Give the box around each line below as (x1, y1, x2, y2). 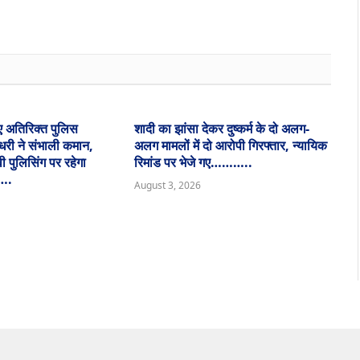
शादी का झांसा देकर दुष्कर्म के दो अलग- (133, 120, 309, 138)
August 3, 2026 (133, 178, 201, 193)
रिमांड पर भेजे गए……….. (133, 153, 252, 172)
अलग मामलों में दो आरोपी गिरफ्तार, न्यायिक (133, 137, 327, 155)
